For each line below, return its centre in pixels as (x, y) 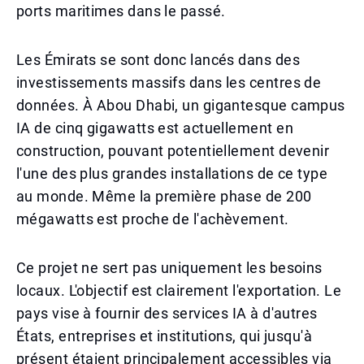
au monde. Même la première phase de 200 (164, 196)
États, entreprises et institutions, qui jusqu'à (165, 336)
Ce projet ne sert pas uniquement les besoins (169, 268)
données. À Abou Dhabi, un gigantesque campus (181, 105)
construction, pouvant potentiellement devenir (173, 151)
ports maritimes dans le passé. (121, 11)
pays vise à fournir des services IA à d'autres (167, 313)
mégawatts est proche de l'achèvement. (153, 219)
